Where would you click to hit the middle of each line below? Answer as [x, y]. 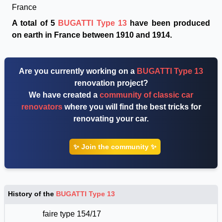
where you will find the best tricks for [132, 107]
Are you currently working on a [78, 71]
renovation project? [111, 83]
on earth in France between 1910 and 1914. [92, 35]
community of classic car [146, 95]
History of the [32, 194]
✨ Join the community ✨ [115, 147]
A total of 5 [35, 23]
